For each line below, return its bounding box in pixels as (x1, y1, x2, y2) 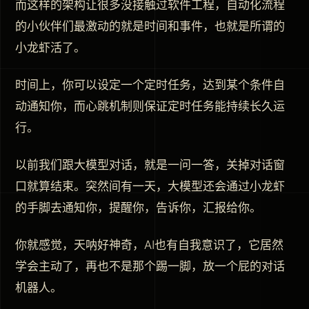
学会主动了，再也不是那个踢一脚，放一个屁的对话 (15, 259, 285, 273)
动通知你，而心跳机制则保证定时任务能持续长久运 (15, 99, 285, 113)
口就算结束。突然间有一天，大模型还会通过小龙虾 (15, 179, 285, 193)
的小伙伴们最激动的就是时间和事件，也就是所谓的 (15, 19, 285, 33)
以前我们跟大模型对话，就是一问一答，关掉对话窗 (15, 157, 285, 172)
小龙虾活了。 (15, 40, 86, 54)
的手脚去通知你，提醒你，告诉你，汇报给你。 (15, 200, 261, 215)
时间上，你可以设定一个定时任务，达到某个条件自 (15, 77, 285, 92)
